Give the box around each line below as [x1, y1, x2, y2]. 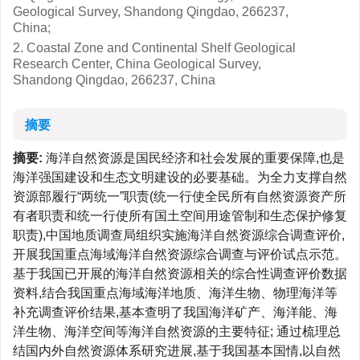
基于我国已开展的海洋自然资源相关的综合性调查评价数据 [13, 267, 347, 280]
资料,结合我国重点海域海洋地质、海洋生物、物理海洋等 [13, 286, 337, 300]
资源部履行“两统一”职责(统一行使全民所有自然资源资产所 [13, 190, 346, 203]
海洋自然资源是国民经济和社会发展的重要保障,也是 [43, 151, 345, 165]
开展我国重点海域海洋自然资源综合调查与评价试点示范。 [13, 247, 347, 261]
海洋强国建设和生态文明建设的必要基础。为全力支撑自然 [13, 170, 347, 184]
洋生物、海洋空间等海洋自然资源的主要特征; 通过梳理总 [13, 325, 341, 338]
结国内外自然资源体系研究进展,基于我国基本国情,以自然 [13, 344, 341, 358]
